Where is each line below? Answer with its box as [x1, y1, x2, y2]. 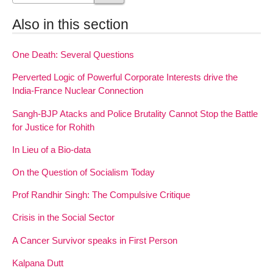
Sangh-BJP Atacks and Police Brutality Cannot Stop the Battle [12, 108, 258, 119]
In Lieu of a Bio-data [12, 144, 91, 155]
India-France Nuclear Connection [12, 85, 143, 96]
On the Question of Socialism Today [12, 167, 155, 178]
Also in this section [12, 16, 129, 33]
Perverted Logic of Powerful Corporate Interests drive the [12, 72, 238, 83]
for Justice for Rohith [12, 121, 94, 132]
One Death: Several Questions [12, 49, 134, 60]
